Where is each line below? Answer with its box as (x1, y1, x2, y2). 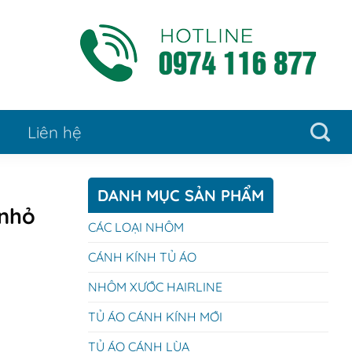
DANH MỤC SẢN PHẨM (97, 185, 264, 205)
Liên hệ (27, 122, 82, 142)
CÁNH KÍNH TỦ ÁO (88, 249, 196, 265)
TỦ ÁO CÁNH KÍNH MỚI (88, 309, 222, 324)
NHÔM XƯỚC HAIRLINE (88, 279, 222, 295)
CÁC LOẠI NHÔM (88, 219, 184, 235)
